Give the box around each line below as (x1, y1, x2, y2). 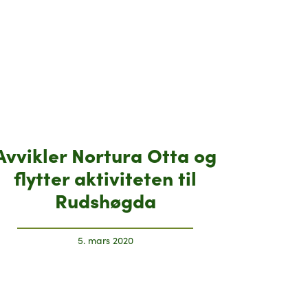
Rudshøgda (54, 186, 156, 214)
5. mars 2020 (77, 234, 133, 247)
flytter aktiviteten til (14, 164, 197, 191)
